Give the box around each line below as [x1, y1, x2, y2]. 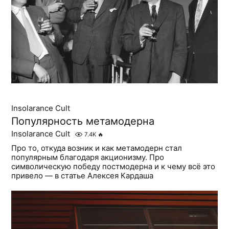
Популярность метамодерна [11, 115, 155, 128]
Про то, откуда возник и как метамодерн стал [11, 143, 182, 153]
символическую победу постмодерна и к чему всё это [11, 162, 216, 172]
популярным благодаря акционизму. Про [11, 152, 165, 163]
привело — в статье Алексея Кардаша [11, 171, 154, 181]
